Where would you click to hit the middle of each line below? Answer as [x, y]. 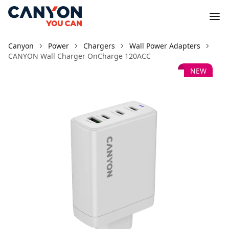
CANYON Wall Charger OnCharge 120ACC [79, 56]
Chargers [99, 46]
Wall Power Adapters [165, 46]
